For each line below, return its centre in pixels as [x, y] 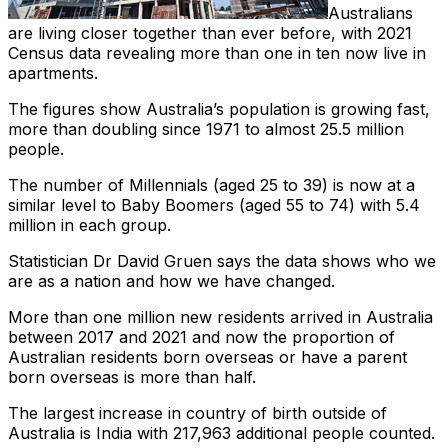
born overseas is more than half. [132, 377]
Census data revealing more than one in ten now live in [217, 53]
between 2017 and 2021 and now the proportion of [201, 337]
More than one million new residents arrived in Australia [220, 317]
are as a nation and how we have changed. [171, 281]
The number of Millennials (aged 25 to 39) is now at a [211, 185]
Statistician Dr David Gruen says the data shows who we [222, 261]
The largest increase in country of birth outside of [197, 413]
